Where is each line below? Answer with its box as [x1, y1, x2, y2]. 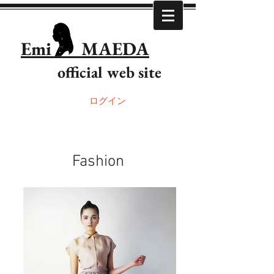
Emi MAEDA [21, 37, 149, 61]
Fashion [72, 152, 124, 171]
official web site [21, 62, 161, 83]
